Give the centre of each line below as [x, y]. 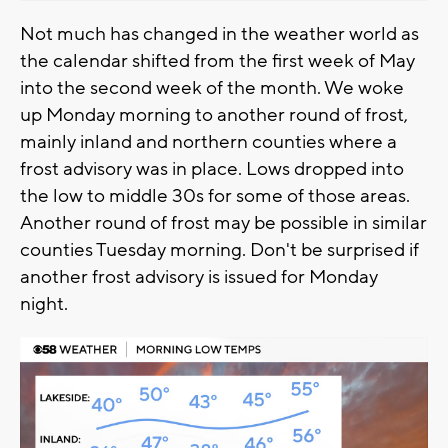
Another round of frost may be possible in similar [223, 222]
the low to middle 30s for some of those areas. [215, 195]
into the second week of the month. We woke [212, 87]
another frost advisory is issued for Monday [199, 276]
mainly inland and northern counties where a [208, 141]
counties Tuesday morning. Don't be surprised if [219, 249]
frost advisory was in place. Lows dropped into [212, 168]
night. [46, 303]
